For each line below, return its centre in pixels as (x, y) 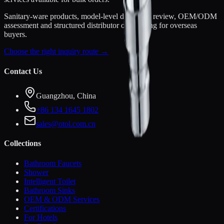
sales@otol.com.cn (66, 123)
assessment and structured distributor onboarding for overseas (100, 25)
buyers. (15, 34)
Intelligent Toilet (50, 181)
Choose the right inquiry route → (56, 51)
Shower (36, 172)
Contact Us (23, 71)
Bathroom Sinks (49, 190)
